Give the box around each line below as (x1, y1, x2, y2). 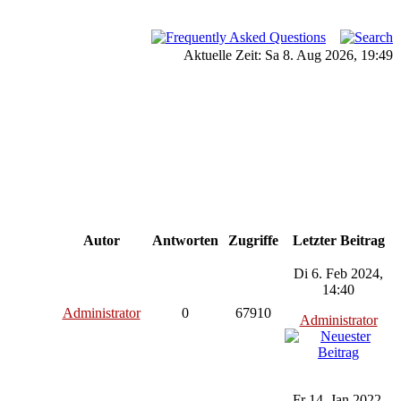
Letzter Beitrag (288, 233, 388, 248)
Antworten (149, 233, 222, 248)
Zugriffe (225, 233, 282, 248)
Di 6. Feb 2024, (294, 266, 383, 281)
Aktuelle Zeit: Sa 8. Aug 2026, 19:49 (183, 47, 393, 63)
